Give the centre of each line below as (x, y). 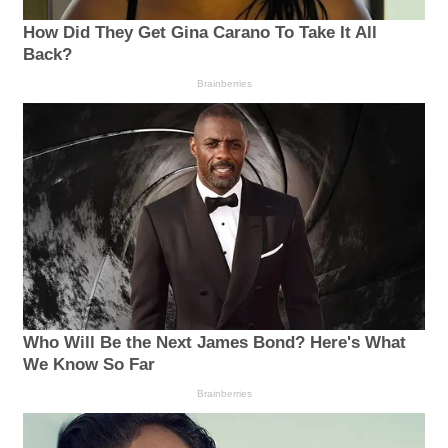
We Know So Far (89, 364)
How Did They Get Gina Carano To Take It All (200, 33)
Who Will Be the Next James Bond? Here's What (214, 342)
